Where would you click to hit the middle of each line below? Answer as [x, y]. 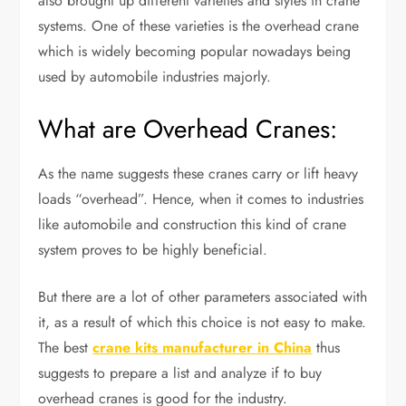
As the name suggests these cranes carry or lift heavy [198, 174]
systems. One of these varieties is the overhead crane [199, 26]
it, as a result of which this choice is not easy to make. [203, 322]
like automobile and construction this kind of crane [193, 224]
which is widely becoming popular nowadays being [195, 51]
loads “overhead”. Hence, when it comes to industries [201, 199]
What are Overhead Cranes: [188, 129]
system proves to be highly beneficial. [153, 250]
